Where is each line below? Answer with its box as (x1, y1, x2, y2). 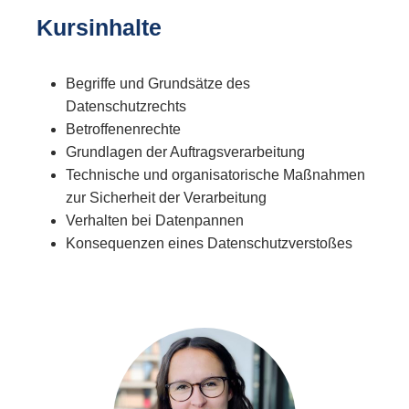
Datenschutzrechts (66, 98, 186, 114)
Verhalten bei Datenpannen (66, 212, 244, 228)
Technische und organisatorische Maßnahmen (66, 166, 365, 183)
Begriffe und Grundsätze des (66, 75, 250, 91)
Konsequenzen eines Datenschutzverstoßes (66, 235, 352, 251)
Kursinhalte (37, 14, 162, 40)
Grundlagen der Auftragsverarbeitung (66, 143, 305, 160)
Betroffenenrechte (66, 121, 181, 137)
